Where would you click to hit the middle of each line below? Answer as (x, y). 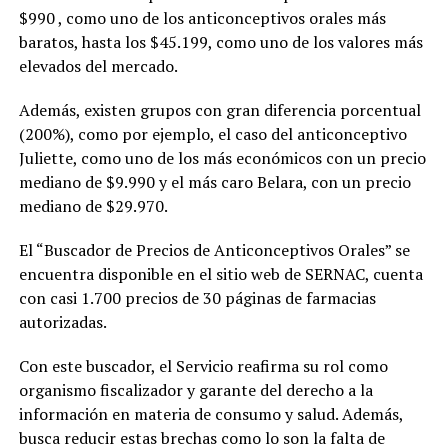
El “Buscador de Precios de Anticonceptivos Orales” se (214, 249)
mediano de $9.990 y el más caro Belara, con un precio (214, 181)
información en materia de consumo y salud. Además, (210, 413)
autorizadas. (62, 321)
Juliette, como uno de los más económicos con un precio (222, 157)
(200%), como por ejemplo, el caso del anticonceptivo (212, 133)
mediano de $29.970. (93, 205)
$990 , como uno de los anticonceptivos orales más (202, 17)
